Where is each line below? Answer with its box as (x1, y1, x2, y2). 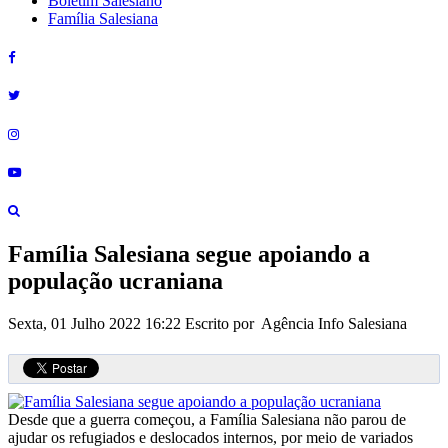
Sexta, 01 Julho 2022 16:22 (8, 314, 185, 332)
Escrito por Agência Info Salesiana (185, 314, 407, 332)
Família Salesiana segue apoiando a (8, 241, 370, 268)
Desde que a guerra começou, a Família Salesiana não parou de (8, 410, 406, 428)
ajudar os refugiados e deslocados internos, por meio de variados (8, 428, 413, 446)
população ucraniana (8, 268, 223, 295)
